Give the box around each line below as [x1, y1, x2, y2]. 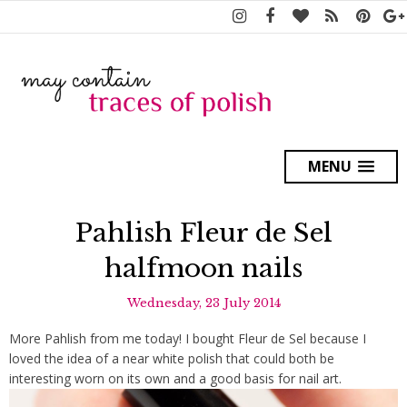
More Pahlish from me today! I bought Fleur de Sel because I [9, 329, 366, 347]
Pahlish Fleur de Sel [74, 216, 333, 249]
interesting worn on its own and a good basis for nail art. [9, 369, 342, 387]
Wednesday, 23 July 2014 [126, 294, 281, 311]
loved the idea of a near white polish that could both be [9, 349, 334, 367]
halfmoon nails [104, 252, 303, 284]
